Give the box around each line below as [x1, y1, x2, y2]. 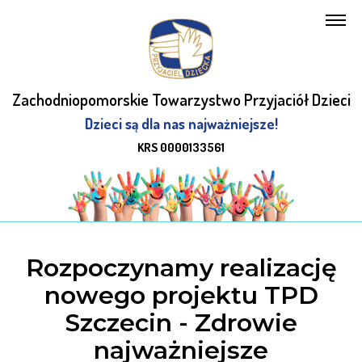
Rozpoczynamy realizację [25, 253, 337, 284]
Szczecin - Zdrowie [65, 308, 297, 339]
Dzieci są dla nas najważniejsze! [84, 115, 278, 133]
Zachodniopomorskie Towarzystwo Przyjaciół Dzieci [11, 89, 351, 111]
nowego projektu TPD [44, 280, 318, 311]
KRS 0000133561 [137, 140, 225, 156]
